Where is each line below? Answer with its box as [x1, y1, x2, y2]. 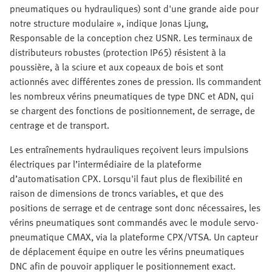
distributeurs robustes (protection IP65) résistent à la [10, 45, 226, 60]
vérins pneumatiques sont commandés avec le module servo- [10, 215, 259, 230]
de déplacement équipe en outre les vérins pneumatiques [10, 244, 244, 259]
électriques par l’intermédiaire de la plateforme [10, 157, 202, 172]
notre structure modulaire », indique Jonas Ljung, [10, 16, 208, 31]
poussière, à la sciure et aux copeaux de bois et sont [10, 59, 223, 75]
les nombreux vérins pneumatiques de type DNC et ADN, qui [10, 89, 254, 104]
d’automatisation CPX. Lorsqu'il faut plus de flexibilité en [10, 171, 242, 186]
